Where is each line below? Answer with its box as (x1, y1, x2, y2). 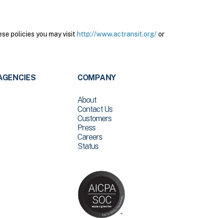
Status (77, 142, 98, 151)
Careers (77, 132, 102, 142)
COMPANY (77, 73, 116, 82)
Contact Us (77, 105, 112, 114)
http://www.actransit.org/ (77, 30, 157, 38)
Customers (77, 114, 111, 123)
